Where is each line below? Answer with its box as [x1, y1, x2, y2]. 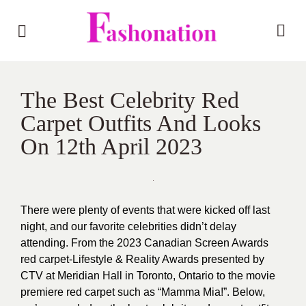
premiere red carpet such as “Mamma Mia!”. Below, [20, 286, 265, 298]
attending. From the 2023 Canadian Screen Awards [20, 237, 268, 249]
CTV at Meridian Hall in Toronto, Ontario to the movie [20, 270, 275, 281]
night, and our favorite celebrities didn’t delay [20, 221, 236, 232]
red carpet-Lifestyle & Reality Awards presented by [20, 253, 264, 265]
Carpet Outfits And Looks [20, 111, 261, 136]
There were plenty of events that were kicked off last [20, 204, 270, 216]
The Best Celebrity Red [20, 87, 239, 113]
